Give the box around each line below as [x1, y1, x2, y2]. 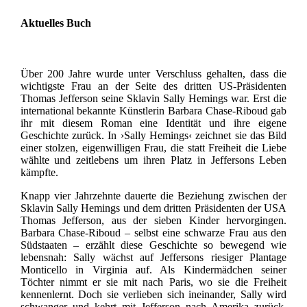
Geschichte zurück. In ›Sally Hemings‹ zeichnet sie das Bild [20, 129, 287, 141]
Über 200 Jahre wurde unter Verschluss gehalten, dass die [20, 67, 287, 79]
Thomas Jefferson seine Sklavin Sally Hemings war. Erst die [20, 92, 287, 104]
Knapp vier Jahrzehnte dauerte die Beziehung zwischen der [20, 189, 287, 201]
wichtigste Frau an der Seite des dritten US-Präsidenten [20, 79, 287, 92]
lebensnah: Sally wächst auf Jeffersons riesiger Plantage [20, 251, 287, 263]
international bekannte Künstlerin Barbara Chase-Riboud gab [20, 104, 287, 116]
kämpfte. [20, 166, 58, 178]
